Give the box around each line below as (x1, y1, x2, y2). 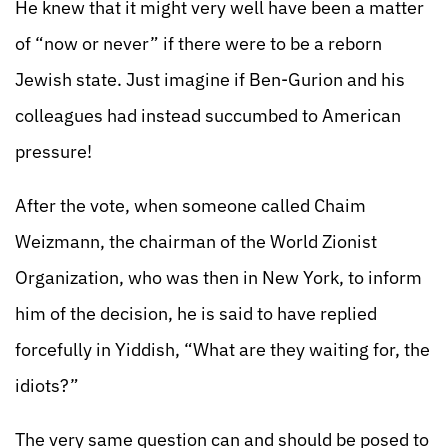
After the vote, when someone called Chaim (15, 194, 366, 217)
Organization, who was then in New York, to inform (15, 266, 422, 289)
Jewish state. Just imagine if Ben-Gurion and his (15, 68, 405, 91)
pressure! (15, 140, 92, 163)
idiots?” (15, 374, 79, 397)
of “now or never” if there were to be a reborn (15, 32, 382, 55)
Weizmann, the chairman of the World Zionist (15, 230, 377, 253)
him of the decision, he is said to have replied (15, 302, 377, 325)
